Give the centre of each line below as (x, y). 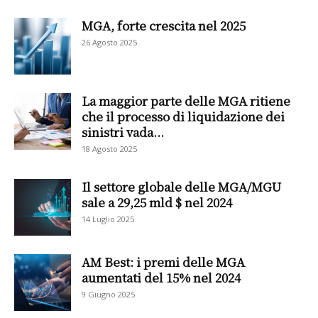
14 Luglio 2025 (108, 219)
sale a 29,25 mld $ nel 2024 (157, 202)
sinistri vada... (123, 132)
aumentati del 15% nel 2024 (161, 277)
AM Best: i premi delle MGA (163, 262)
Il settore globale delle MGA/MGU (181, 186)
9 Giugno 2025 (108, 294)
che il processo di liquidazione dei (183, 116)
